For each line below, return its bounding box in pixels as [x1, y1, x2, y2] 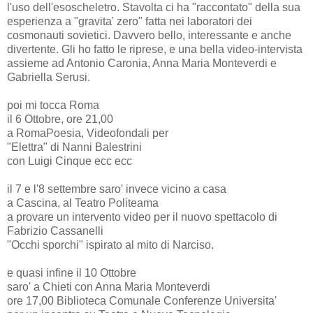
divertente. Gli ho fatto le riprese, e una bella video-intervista [7, 43, 303, 55]
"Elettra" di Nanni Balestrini [7, 140, 142, 153]
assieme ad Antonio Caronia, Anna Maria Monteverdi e [7, 57, 277, 69]
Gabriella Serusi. [7, 71, 90, 83]
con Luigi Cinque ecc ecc [7, 154, 132, 167]
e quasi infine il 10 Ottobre [7, 266, 136, 279]
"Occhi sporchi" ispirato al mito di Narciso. [7, 238, 214, 251]
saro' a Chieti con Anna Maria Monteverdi [7, 280, 210, 293]
